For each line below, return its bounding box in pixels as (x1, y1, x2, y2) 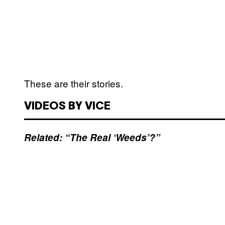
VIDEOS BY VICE (24, 101, 110, 112)
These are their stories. (24, 76, 123, 90)
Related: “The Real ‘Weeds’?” (24, 131, 160, 145)
